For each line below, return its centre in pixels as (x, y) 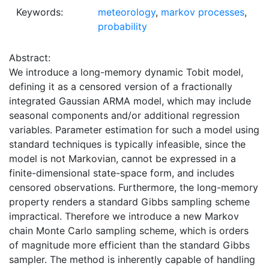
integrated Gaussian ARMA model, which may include (130, 101)
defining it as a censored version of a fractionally (121, 87)
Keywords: (40, 12)
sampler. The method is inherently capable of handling (132, 260)
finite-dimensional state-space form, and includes (122, 173)
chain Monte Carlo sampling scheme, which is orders (129, 231)
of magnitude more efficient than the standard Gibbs (129, 245)
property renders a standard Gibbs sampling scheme (129, 202)
